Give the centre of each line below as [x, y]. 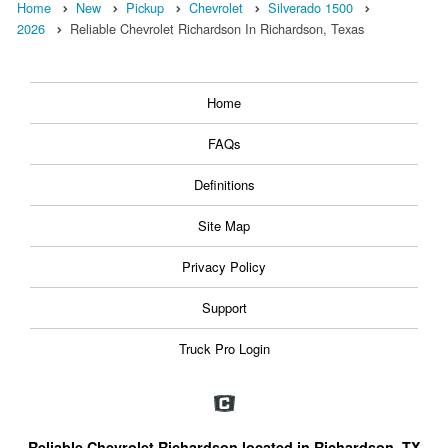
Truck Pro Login [224, 349]
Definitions [224, 185]
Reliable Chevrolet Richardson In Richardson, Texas [217, 29]
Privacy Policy [224, 267]
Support [224, 308]
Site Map [224, 226]
